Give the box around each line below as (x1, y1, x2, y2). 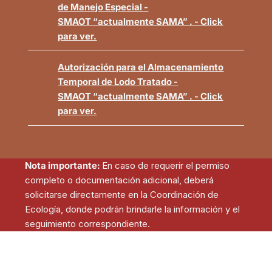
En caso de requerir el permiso (102, 159, 230, 171)
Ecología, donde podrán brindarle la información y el (25, 203, 240, 215)
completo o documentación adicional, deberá (25, 174, 214, 186)
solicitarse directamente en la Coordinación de (25, 188, 219, 200)
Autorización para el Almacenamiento (58, 61, 224, 73)
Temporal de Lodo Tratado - (58, 76, 178, 88)
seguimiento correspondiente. (25, 217, 151, 229)
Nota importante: (25, 159, 103, 171)
